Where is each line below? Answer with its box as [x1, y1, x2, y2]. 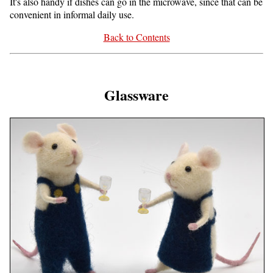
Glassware [104, 83, 169, 105]
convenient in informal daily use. [10, 8, 134, 21]
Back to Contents [103, 30, 170, 44]
